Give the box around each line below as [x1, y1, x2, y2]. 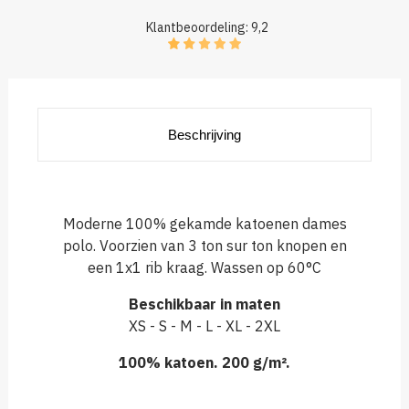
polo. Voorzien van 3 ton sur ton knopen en [62, 236, 347, 255]
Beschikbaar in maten [129, 294, 280, 313]
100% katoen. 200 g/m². [119, 352, 290, 372]
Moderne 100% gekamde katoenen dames [62, 214, 347, 233]
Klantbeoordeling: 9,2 [146, 19, 268, 37]
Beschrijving [168, 126, 241, 142]
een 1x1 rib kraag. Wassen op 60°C [88, 257, 321, 277]
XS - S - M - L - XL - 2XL [129, 316, 280, 335]
